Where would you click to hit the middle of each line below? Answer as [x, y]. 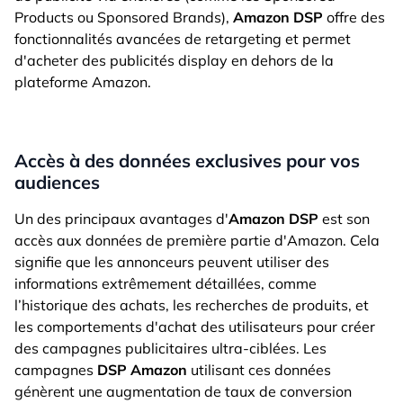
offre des [354, 18]
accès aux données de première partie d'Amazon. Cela [197, 241]
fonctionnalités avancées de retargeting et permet [183, 39]
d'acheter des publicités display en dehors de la [174, 61]
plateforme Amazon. [83, 82]
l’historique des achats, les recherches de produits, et [192, 305]
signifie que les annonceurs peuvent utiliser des [172, 262]
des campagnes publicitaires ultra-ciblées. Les [170, 349]
